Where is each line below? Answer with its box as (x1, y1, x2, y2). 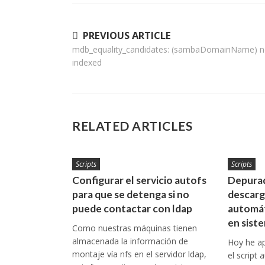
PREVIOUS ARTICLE (83, 28, 171, 42)
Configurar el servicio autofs (72, 174, 206, 186)
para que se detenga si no (72, 188, 189, 201)
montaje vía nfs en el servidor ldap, (72, 248, 206, 260)
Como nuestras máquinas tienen (72, 222, 197, 234)
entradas (72, 67, 128, 84)
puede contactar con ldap (72, 202, 192, 215)
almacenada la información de (72, 235, 188, 247)
